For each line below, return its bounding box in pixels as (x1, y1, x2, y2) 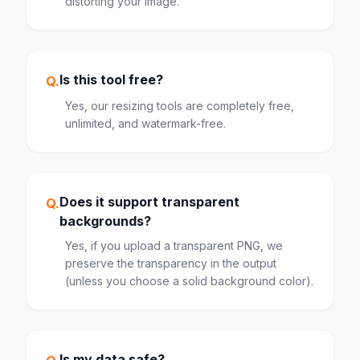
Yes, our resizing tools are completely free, (65, 99, 294, 112)
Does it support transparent (59, 194, 239, 210)
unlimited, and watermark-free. (65, 117, 226, 130)
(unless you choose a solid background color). (65, 274, 313, 288)
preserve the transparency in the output (65, 256, 276, 270)
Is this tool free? (59, 72, 163, 88)
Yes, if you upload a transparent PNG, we (65, 239, 283, 252)
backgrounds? (59, 213, 151, 229)
